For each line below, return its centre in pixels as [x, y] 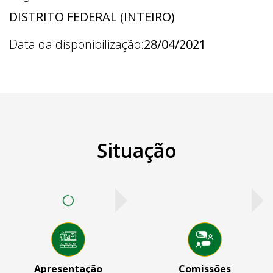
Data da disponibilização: [76, 44]
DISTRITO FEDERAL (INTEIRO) [92, 17]
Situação [136, 151]
